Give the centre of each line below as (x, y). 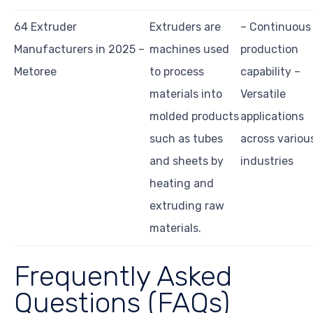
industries (267, 161)
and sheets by (187, 161)
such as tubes (186, 139)
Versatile (263, 94)
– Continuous (276, 27)
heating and (182, 184)
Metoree (35, 72)
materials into (186, 94)
